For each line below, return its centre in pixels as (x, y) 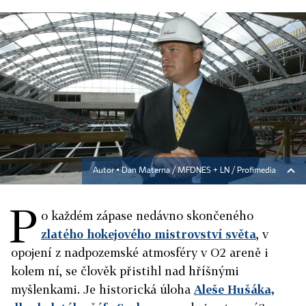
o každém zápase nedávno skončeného (147, 215)
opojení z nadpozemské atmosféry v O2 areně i (140, 252)
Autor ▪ (107, 171)
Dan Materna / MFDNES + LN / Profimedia (199, 171)
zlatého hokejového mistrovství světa (149, 234)
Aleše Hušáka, (234, 289)
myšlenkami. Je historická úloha (102, 289)
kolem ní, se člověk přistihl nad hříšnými (125, 271)
